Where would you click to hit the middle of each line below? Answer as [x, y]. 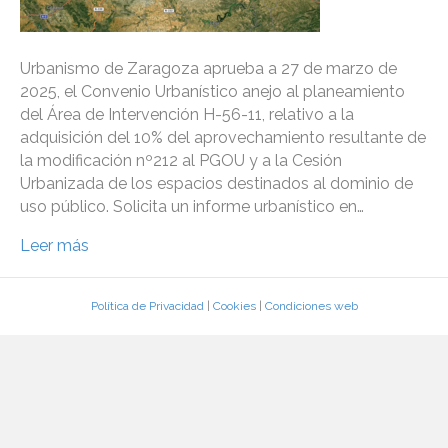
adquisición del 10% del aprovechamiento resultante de [223, 138]
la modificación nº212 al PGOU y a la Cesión [181, 161]
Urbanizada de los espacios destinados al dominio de [216, 184]
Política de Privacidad [147, 306]
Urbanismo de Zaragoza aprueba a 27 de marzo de [208, 69]
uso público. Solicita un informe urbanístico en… [192, 207]
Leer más [54, 246]
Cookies [234, 306]
